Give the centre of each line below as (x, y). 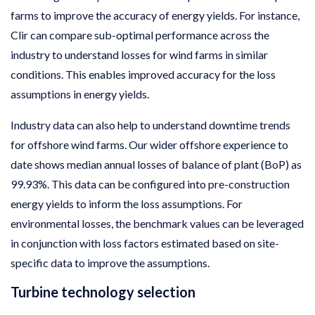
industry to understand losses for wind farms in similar (139, 54)
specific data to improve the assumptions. (110, 262)
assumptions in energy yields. (81, 94)
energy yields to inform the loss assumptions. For (127, 203)
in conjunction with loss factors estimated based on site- (145, 243)
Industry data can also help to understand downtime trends (150, 124)
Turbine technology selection (103, 291)
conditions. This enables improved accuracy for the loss (143, 74)
